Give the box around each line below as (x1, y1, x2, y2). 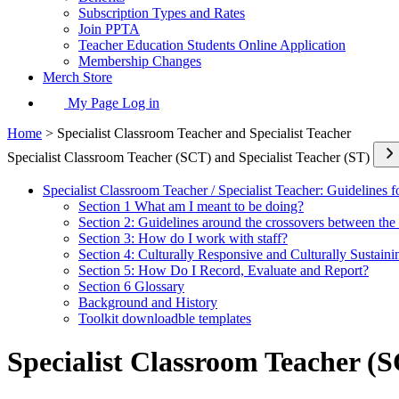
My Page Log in (64, 95, 159, 110)
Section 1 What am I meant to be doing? (78, 199, 304, 214)
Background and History (78, 295, 217, 310)
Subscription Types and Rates (78, 5, 245, 20)
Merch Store (43, 69, 112, 85)
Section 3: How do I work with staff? (78, 231, 288, 246)
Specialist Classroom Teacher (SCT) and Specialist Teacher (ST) (7, 150, 373, 165)
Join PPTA (78, 21, 140, 37)
